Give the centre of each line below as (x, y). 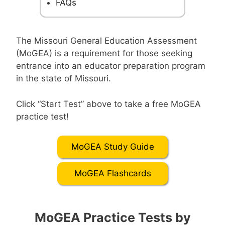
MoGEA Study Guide (113, 147)
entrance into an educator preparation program (111, 66)
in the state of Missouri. (64, 78)
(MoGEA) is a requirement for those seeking (104, 53)
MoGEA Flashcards (113, 173)
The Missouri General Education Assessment (106, 41)
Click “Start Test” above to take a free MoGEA (108, 104)
